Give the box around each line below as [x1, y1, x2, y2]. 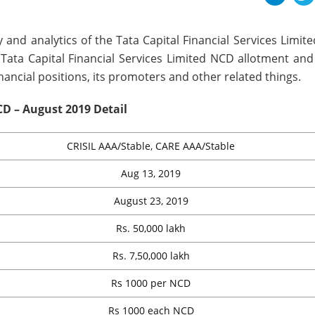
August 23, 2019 [113, 194, 188, 208]
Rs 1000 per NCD [111, 276, 191, 290]
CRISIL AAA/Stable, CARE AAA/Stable [67, 139, 235, 153]
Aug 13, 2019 [121, 167, 181, 181]
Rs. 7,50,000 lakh [112, 249, 190, 263]
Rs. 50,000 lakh [116, 221, 186, 236]
